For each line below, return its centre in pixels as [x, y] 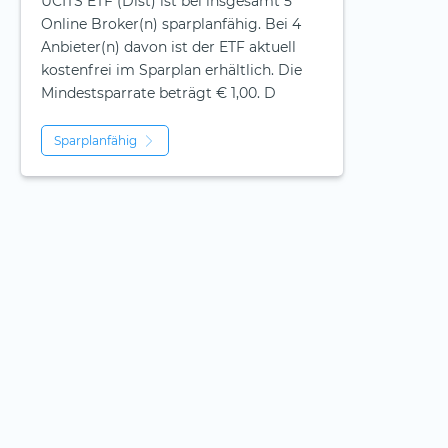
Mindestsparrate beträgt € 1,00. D [158, 93]
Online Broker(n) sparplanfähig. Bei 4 [171, 24]
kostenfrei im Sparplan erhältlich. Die [171, 70]
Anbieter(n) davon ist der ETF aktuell [168, 47]
